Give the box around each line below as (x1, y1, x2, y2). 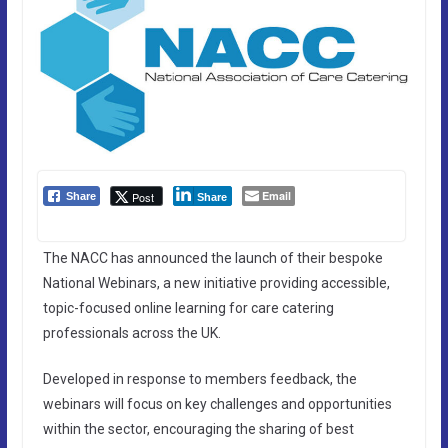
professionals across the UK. (42, 324, 221, 341)
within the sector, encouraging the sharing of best (42, 420, 354, 437)
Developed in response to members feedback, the (42, 370, 357, 387)
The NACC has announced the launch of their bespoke (42, 249, 383, 266)
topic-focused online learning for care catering (42, 299, 334, 316)
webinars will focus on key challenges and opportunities (42, 395, 392, 412)
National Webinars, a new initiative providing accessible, (42, 274, 390, 291)
